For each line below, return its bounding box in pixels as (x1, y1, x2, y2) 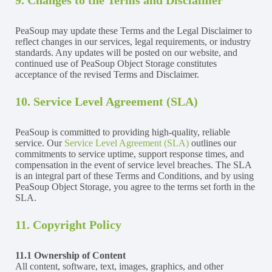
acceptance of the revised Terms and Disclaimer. (15, 69, 199, 80)
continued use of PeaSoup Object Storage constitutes (15, 58, 217, 69)
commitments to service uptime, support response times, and (15, 148, 244, 159)
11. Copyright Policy (15, 217, 121, 231)
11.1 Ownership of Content (15, 250, 126, 260)
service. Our (15, 137, 64, 148)
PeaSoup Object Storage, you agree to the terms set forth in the (15, 181, 255, 192)
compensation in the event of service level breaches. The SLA (15, 159, 251, 170)
